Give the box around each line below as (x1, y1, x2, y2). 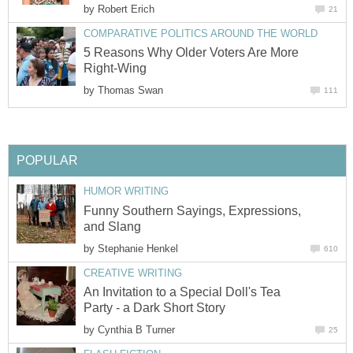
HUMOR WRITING (84, 185, 169, 198)
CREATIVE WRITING (84, 266, 182, 279)
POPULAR (17, 154, 78, 168)
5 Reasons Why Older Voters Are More (84, 46, 299, 60)
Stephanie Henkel (98, 242, 178, 255)
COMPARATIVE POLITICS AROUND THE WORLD (84, 28, 318, 40)
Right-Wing (84, 61, 147, 76)
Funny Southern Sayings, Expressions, (84, 203, 301, 217)
